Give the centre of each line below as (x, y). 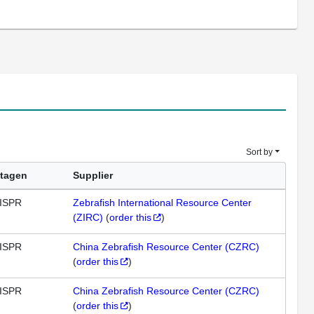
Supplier (93, 175)
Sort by (259, 152)
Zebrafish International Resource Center (162, 203)
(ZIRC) (88, 217)
